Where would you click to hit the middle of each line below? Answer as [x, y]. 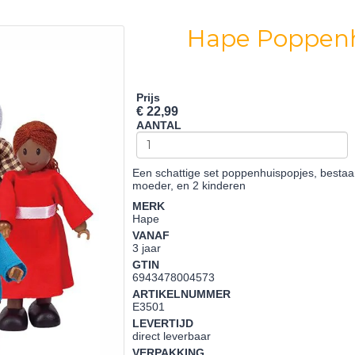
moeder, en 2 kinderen [189, 185]
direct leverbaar [172, 336]
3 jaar [147, 248]
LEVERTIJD [163, 323]
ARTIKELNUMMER [182, 294]
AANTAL [159, 125]
